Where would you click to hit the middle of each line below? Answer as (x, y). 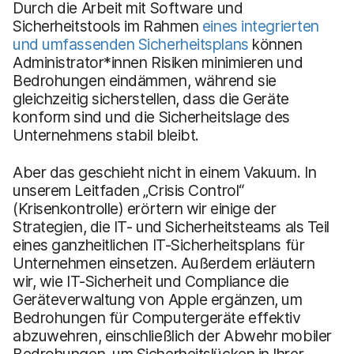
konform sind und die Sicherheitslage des (152, 117)
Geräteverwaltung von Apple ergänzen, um (158, 299)
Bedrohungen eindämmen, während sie (145, 80)
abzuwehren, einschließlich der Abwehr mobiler (172, 335)
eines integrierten (260, 26)
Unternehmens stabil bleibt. (106, 135)
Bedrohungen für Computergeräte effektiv (157, 317)
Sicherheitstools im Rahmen (107, 26)
